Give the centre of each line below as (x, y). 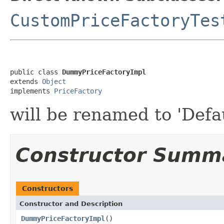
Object (54, 81)
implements (32, 91)
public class (36, 72)
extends (26, 81)
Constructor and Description (71, 203)
